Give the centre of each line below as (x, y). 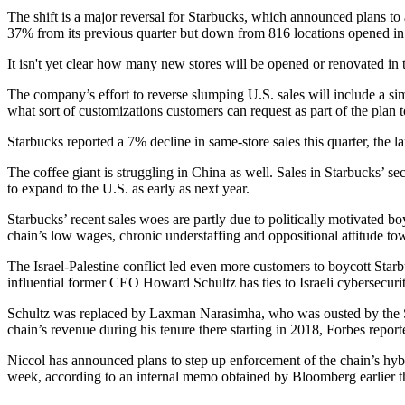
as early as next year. (189, 188)
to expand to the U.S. (68, 188)
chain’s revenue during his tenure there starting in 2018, (167, 330)
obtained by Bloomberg (289, 377)
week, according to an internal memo (114, 377)
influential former (58, 283)
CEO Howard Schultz (173, 283)
